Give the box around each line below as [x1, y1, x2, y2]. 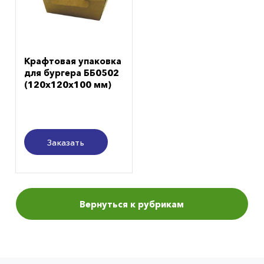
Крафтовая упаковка [24, 55, 121, 67]
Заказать [47, 136, 85, 148]
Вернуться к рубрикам [80, 198, 184, 210]
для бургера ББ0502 [24, 67, 119, 78]
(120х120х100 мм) [24, 78, 111, 90]
